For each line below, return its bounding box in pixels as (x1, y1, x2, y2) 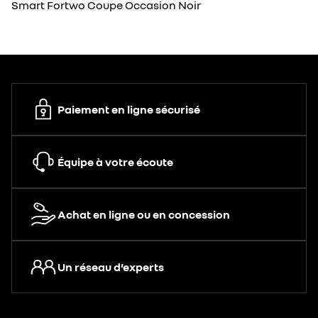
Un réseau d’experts (57, 260, 164, 274)
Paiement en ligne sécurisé (57, 102, 200, 116)
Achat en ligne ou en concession (57, 207, 230, 221)
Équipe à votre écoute (57, 155, 173, 169)
